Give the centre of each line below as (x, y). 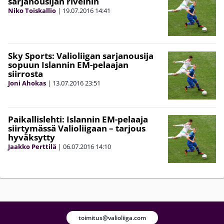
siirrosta (25, 73)
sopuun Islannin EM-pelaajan (68, 64)
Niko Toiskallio (32, 10)
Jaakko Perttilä (32, 146)
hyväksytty (31, 137)
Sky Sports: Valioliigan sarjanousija (81, 55)
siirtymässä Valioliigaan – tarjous (77, 128)
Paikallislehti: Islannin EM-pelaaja (78, 119)
